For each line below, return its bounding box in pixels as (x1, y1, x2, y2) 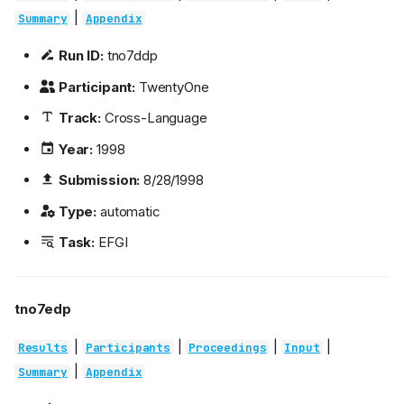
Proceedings (188, 340, 267, 356)
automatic (96, 202, 161, 220)
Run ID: (58, 47, 104, 65)
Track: (58, 109, 101, 127)
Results (17, 340, 68, 356)
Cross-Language (100, 109, 207, 127)
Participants (85, 340, 170, 356)
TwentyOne (135, 78, 209, 96)
